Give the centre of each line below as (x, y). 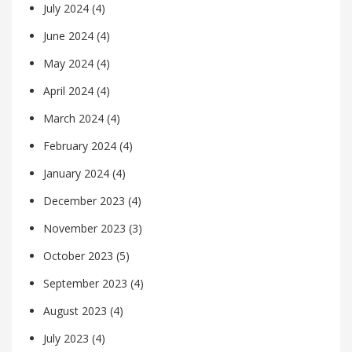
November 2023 (84, 229)
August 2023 (75, 311)
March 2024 (73, 119)
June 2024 (68, 36)
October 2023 (78, 256)
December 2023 (84, 201)
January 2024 (76, 174)
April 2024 (68, 91)
